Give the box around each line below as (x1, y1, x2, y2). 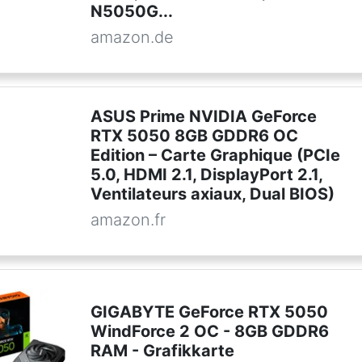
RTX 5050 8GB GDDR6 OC (90, 126, 298, 146)
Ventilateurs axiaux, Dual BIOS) (90, 184, 335, 204)
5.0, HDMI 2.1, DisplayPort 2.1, (90, 165, 322, 185)
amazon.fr (90, 210, 166, 230)
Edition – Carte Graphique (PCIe (90, 145, 340, 166)
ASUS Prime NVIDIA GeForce (90, 107, 317, 127)
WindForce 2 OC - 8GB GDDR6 (90, 322, 329, 342)
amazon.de (90, 27, 174, 48)
